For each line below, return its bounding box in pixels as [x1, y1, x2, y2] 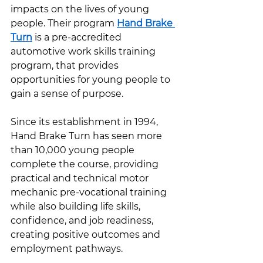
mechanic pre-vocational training [11, 187, 169, 198]
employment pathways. [11, 243, 125, 254]
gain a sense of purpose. [11, 88, 126, 99]
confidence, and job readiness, [11, 215, 156, 226]
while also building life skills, [11, 201, 143, 212]
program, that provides [11, 60, 121, 71]
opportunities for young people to [11, 74, 173, 85]
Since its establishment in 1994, [11, 116, 160, 127]
